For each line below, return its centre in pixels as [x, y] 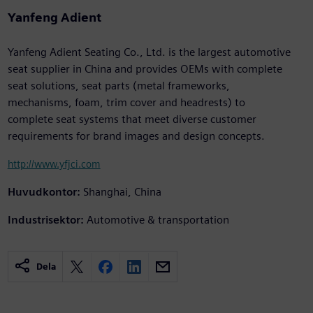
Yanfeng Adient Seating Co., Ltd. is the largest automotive [149, 52]
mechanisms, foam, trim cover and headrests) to [126, 103]
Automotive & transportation [158, 220]
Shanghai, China [122, 192]
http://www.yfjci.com [54, 164]
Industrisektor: [45, 220]
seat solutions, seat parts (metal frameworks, [118, 86]
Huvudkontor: [44, 192]
